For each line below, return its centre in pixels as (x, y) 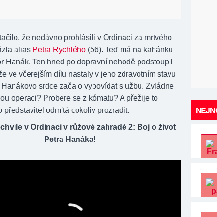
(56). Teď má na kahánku (129, 50)
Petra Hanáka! (70, 139)
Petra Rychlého (59, 50)
